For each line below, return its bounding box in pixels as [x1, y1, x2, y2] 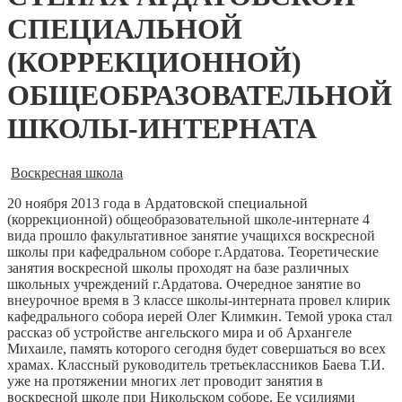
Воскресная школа [11, 164, 123, 180]
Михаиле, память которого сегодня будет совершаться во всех [7, 340, 386, 356]
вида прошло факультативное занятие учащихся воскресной [7, 227, 375, 243]
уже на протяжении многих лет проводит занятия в [7, 372, 323, 389]
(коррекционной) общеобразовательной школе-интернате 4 [7, 211, 370, 227]
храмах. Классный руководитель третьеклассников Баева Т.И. [7, 356, 385, 372]
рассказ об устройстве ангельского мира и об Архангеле [7, 324, 352, 340]
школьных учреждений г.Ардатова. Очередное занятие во [7, 275, 361, 292]
